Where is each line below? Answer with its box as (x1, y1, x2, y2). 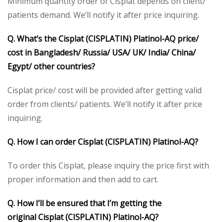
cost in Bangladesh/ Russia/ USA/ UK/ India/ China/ (7, 47, 196, 58)
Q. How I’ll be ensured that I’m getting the (7, 197, 162, 209)
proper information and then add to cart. (7, 173, 159, 185)
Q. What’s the (7, 33, 58, 44)
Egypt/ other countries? (7, 60, 95, 72)
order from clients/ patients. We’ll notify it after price (7, 98, 202, 110)
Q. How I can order (7, 136, 78, 147)
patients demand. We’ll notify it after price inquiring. (7, 9, 199, 20)
